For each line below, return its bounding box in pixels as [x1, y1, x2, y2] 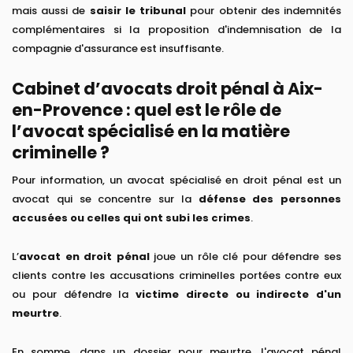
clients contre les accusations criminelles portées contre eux [12, 268, 341, 284]
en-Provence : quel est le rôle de [12, 98, 281, 122]
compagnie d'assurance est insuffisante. [12, 41, 224, 57]
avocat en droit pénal [19, 249, 150, 265]
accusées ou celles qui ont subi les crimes [12, 210, 251, 226]
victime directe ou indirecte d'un [136, 287, 341, 303]
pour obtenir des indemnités [186, 3, 342, 19]
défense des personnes [198, 191, 341, 207]
